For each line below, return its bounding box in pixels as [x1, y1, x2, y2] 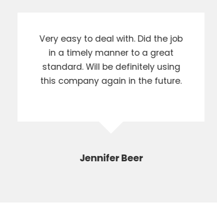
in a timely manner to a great [46, 47, 171, 59]
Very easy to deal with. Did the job [37, 33, 180, 45]
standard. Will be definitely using [39, 61, 178, 73]
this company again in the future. [38, 75, 179, 87]
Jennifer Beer [77, 152, 140, 165]
